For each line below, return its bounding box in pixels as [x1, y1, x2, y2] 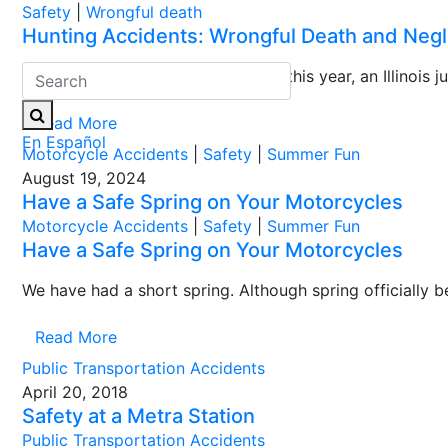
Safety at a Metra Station [22, 404, 255, 428]
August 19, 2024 [22, 168, 146, 188]
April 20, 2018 [22, 382, 128, 402]
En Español [22, 132, 106, 152]
